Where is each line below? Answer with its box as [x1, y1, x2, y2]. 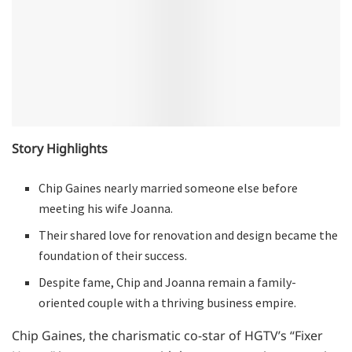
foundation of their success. [38, 247, 188, 264]
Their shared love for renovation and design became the [38, 227, 339, 244]
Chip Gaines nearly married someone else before [38, 180, 299, 196]
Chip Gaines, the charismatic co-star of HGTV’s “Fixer [12, 327, 323, 345]
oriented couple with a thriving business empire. [38, 295, 297, 311]
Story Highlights [12, 140, 108, 158]
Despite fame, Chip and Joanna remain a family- [38, 274, 297, 291]
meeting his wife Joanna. [38, 200, 174, 217]
